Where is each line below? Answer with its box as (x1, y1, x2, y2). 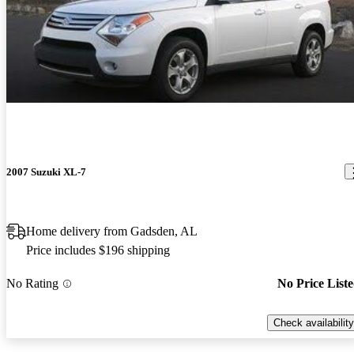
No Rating (6, 277, 58, 291)
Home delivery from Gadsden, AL (26, 224, 198, 238)
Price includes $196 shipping (26, 243, 170, 257)
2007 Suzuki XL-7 (6, 165, 86, 178)
